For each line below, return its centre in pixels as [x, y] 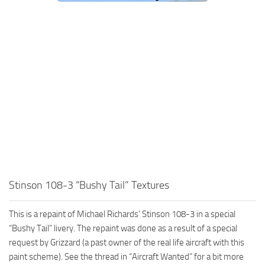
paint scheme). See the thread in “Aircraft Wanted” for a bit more [126, 256]
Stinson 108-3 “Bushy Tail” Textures [89, 185]
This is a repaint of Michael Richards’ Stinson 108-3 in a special [122, 214]
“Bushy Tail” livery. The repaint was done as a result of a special [123, 228]
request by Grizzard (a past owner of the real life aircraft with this [127, 242]
